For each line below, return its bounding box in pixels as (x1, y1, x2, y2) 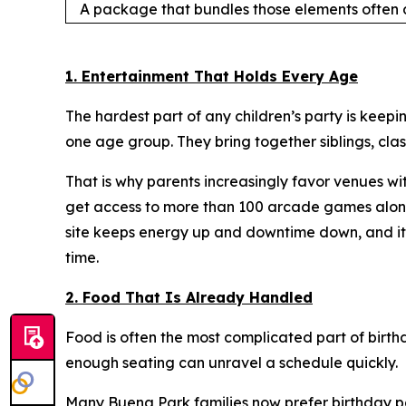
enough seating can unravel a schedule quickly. (65, 353, 398, 372)
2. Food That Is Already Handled (65, 288, 313, 307)
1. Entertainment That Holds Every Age (65, 67, 358, 86)
